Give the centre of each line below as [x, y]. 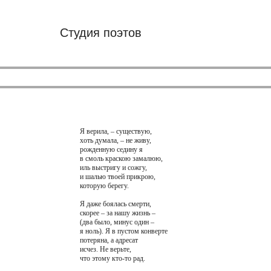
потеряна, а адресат [109, 240]
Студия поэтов [101, 33]
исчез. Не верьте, [105, 249]
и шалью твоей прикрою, [117, 177]
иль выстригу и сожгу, [113, 168]
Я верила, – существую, [116, 131]
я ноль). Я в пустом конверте [123, 231]
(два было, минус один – [117, 222]
